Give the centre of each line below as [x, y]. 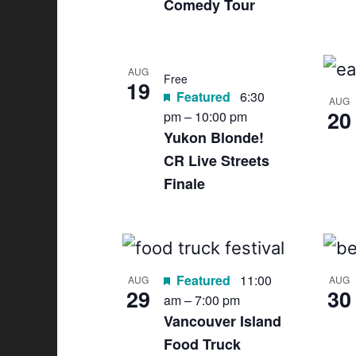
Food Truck [202, 344]
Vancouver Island [222, 321]
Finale [184, 184]
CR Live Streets [217, 161]
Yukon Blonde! [214, 137]
